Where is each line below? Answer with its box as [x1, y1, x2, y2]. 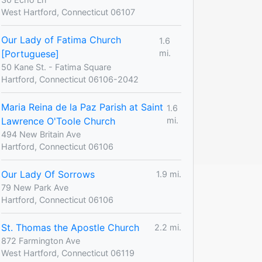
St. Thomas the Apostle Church [1, 221, 139, 233]
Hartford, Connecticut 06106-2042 [1, 74, 139, 84]
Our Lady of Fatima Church [1, 33, 121, 46]
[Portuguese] [1, 47, 59, 60]
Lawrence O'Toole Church [1, 115, 115, 127]
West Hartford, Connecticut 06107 [1, 6, 135, 17]
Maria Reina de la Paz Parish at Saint [1, 101, 163, 113]
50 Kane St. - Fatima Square [1, 61, 111, 72]
